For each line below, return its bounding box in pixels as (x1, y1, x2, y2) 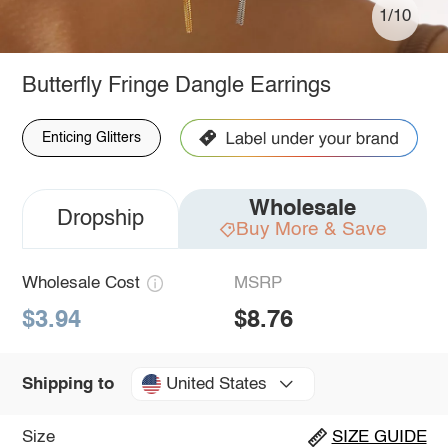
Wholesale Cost (21, 274, 140, 292)
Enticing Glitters (41, 130, 141, 145)
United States (165, 375, 267, 393)
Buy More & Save (235, 219, 387, 239)
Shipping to (21, 375, 114, 393)
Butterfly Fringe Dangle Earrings (21, 74, 331, 97)
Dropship (56, 207, 144, 230)
